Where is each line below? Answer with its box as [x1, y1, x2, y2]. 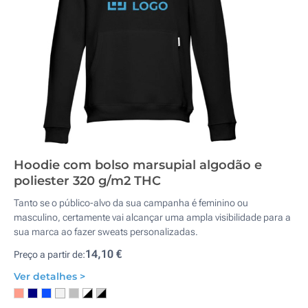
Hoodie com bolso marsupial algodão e [14, 157, 262, 173]
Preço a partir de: [14, 249, 85, 260]
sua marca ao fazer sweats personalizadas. [14, 226, 198, 237]
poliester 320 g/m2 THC [14, 173, 161, 188]
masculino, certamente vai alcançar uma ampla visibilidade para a [14, 212, 291, 223]
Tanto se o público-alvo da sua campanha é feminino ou [14, 197, 248, 208]
